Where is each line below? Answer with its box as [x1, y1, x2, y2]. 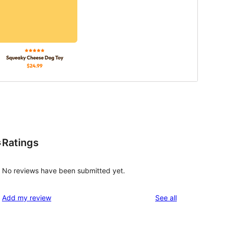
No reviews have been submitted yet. [2, 166, 125, 175]
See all [155, 193, 177, 202]
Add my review [2, 193, 51, 202]
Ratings [2, 137, 39, 149]
